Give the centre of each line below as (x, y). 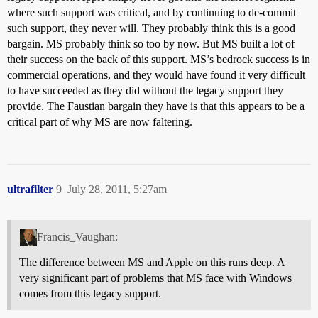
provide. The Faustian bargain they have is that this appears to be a (156, 106)
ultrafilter (30, 190)
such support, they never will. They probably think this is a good (151, 28)
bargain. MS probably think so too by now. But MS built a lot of (151, 44)
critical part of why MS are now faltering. (100, 122)
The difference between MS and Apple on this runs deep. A (152, 263)
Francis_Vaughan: (77, 237)
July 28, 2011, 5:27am (117, 190)
